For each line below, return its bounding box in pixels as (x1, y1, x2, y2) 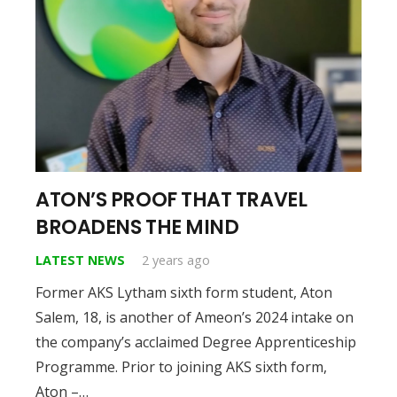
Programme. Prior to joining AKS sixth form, (35, 357, 327, 378)
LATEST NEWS (35, 252, 125, 269)
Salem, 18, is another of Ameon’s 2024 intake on (35, 307, 354, 328)
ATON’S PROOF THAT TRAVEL (35, 185, 307, 214)
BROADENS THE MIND (35, 213, 239, 242)
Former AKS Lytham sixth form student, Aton (35, 283, 332, 303)
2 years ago (142, 252, 211, 269)
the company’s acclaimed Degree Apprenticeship (35, 332, 356, 353)
